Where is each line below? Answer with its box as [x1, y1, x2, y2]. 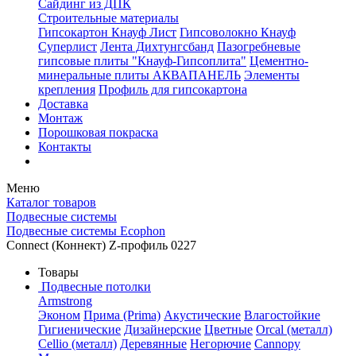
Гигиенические [38, 323, 121, 336]
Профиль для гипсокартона [99, 83, 247, 96]
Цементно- [250, 54, 308, 68]
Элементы [244, 68, 300, 82]
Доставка [38, 97, 88, 110]
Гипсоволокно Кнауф [180, 25, 296, 39]
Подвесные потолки [41, 280, 151, 293]
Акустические [164, 308, 241, 322]
